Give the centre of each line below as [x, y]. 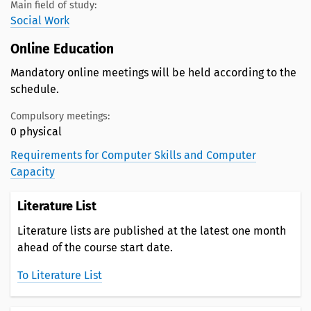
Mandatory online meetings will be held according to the [153, 72]
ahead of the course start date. [95, 247]
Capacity [33, 171]
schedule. [35, 89]
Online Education [64, 49]
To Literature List [60, 275]
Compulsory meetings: [60, 116]
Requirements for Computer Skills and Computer [133, 155]
